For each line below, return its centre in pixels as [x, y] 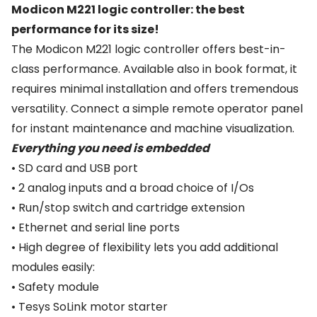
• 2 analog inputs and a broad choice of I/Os [133, 188]
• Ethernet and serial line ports [96, 227]
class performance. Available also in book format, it [154, 69]
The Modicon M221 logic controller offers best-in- [149, 49]
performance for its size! [85, 29]
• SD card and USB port [75, 168]
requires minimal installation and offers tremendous [155, 89]
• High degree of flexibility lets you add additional [145, 247]
